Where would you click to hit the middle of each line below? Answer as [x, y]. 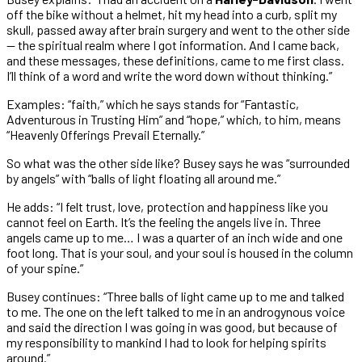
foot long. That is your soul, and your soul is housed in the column [180, 252]
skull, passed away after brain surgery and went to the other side [178, 29]
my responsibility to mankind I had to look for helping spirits [166, 342]
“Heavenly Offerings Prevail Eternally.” [105, 134]
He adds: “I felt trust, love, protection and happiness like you [167, 206]
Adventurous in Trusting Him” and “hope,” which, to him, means [174, 119]
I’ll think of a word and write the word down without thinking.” [169, 75]
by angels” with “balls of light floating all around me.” [143, 178]
